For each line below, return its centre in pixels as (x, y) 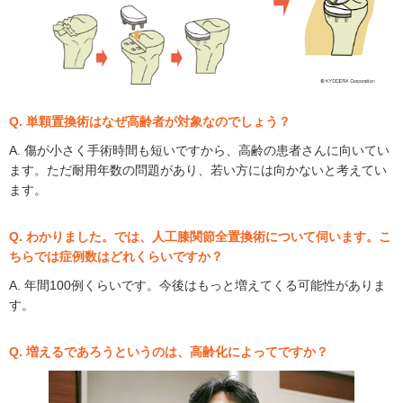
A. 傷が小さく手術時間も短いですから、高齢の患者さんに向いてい (199, 151)
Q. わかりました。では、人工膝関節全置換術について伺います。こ (200, 237)
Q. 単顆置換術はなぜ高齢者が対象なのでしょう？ (150, 122)
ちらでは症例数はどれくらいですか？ (116, 257)
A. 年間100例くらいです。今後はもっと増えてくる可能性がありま (197, 286)
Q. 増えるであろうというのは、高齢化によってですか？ (169, 352)
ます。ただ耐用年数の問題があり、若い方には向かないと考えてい (198, 170)
